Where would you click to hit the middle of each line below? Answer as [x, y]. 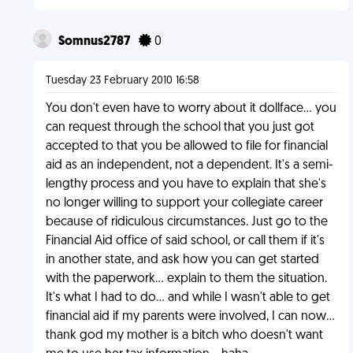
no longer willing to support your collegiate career [184, 203]
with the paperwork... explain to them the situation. [186, 279]
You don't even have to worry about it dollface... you [191, 109]
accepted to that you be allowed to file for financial [186, 147]
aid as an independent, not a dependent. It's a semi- [189, 165]
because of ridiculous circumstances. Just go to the [186, 222]
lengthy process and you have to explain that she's [186, 184]
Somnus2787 [95, 42]
